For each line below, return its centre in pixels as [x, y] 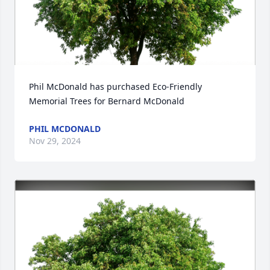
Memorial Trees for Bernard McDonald [107, 101]
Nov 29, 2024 [55, 141]
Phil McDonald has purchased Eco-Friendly [115, 86]
